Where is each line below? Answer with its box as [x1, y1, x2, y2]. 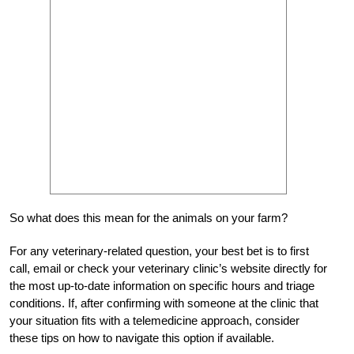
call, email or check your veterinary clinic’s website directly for [9, 262, 327, 276]
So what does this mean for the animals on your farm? [9, 211, 288, 225]
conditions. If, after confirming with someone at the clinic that [9, 296, 318, 311]
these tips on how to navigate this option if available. [9, 331, 274, 345]
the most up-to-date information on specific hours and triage [9, 279, 314, 293]
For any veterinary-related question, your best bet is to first [9, 244, 309, 258]
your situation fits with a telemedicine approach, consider [9, 314, 299, 328]
